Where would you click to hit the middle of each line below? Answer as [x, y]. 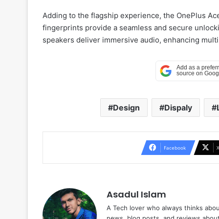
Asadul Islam [136, 195]
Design [126, 108]
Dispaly [178, 108]
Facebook [175, 148]
